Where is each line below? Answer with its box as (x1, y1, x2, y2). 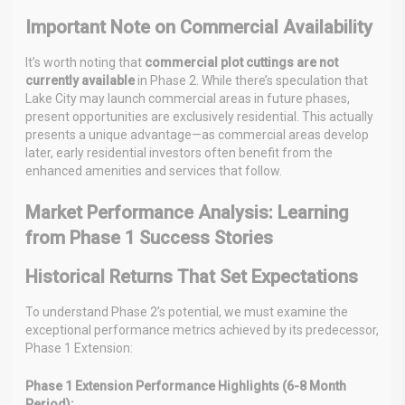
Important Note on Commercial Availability (25, 15, 372, 38)
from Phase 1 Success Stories (25, 226, 273, 249)
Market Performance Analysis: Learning (25, 201, 349, 223)
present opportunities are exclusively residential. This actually (25, 108, 373, 124)
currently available (25, 72, 135, 88)
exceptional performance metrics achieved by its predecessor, (25, 322, 379, 337)
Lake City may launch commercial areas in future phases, (25, 90, 350, 106)
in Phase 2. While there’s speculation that (135, 72, 368, 88)
